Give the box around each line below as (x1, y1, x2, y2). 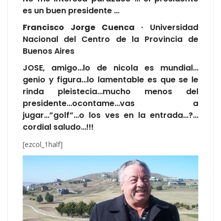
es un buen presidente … (23, 5, 119, 17)
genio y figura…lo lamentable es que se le (23, 74, 198, 86)
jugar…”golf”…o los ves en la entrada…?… (23, 110, 198, 121)
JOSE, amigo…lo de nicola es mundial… (23, 62, 198, 74)
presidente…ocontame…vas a (23, 98, 198, 110)
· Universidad (134, 22, 198, 34)
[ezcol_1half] (23, 140, 63, 149)
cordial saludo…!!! (23, 121, 94, 133)
